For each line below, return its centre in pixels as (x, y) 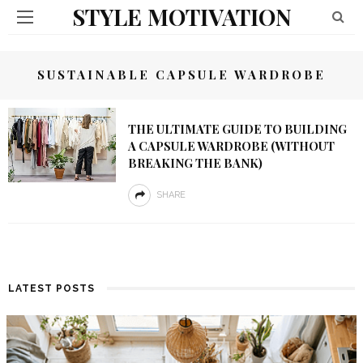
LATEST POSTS (51, 288)
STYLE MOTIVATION (181, 17)
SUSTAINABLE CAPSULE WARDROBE (181, 75)
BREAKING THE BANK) (195, 163)
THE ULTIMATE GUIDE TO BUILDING (237, 129)
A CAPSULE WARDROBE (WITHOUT (231, 146)
